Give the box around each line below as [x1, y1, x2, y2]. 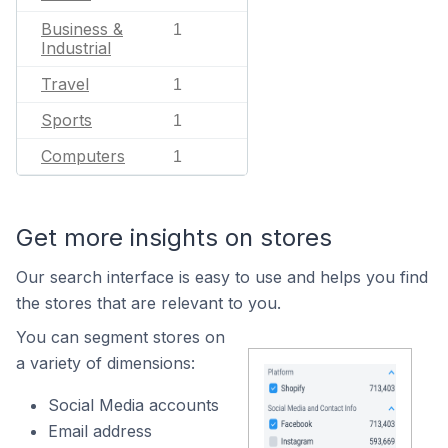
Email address [48, 421, 152, 441]
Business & [41, 19, 123, 39]
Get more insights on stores [16, 223, 332, 252]
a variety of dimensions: [16, 353, 195, 373]
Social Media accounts [48, 395, 219, 415]
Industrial [41, 38, 111, 58]
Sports [41, 110, 92, 130]
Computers [41, 146, 125, 166]
